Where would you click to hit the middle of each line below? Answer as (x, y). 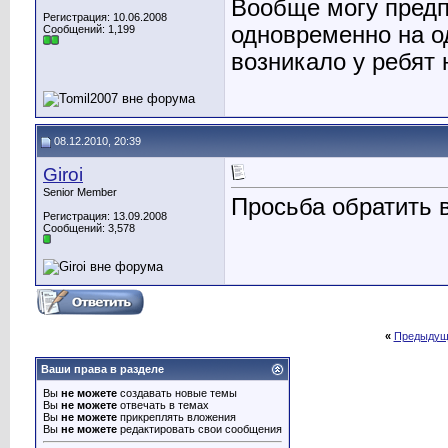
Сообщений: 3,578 (89, 228)
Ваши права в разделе (102, 369)
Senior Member (80, 192)
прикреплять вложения (176, 417)
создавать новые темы (177, 393)
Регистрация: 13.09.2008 (105, 216)
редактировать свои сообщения (199, 429)
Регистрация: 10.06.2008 (105, 17)
